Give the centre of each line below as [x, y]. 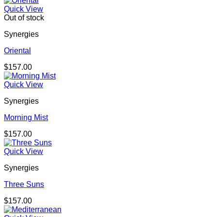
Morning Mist [26, 118]
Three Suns [24, 185]
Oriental [17, 51]
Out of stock [24, 18]
